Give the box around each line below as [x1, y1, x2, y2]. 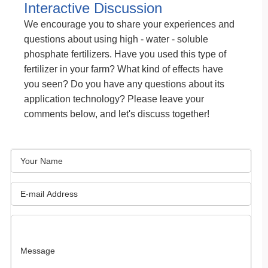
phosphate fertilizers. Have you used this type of [24, 49, 226, 59]
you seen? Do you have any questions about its [24, 79, 224, 89]
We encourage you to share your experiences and [24, 19, 234, 29]
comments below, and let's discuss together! [24, 109, 209, 119]
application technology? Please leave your [24, 94, 204, 104]
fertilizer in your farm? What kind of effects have [24, 64, 223, 74]
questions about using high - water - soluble [24, 34, 208, 44]
